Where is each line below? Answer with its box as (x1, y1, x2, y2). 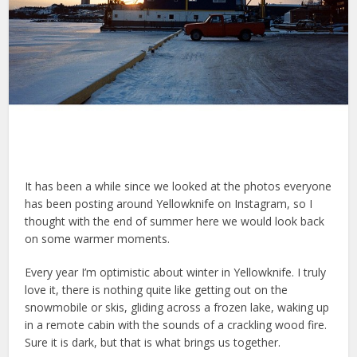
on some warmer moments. (25, 230, 171, 246)
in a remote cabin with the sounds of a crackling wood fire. (25, 316, 328, 332)
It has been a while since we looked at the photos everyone (25, 178, 332, 194)
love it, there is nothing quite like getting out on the (25, 281, 288, 297)
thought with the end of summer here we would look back (25, 213, 325, 229)
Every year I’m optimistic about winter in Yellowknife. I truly (25, 264, 327, 280)
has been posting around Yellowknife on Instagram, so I (25, 195, 313, 211)
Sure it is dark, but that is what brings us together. (25, 334, 281, 350)
